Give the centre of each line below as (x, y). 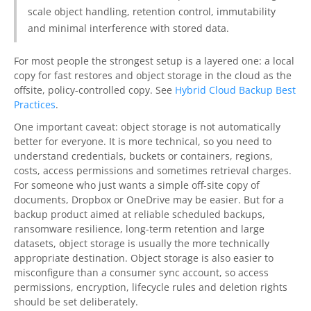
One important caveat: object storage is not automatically (147, 126)
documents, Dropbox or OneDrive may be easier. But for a (149, 199)
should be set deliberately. (76, 301)
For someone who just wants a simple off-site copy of (137, 185)
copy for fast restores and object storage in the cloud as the (153, 76)
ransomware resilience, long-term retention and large (139, 228)
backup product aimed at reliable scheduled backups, (140, 214)
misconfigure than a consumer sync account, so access (141, 272)
